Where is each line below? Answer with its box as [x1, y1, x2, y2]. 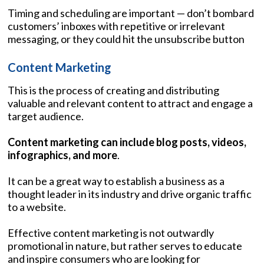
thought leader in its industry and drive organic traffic [8, 187, 252, 200]
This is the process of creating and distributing [8, 83, 219, 97]
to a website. [8, 200, 66, 213]
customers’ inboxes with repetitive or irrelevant [8, 19, 225, 32]
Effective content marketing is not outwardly [8, 226, 214, 239]
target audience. [8, 109, 84, 123]
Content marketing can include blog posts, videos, [8, 135, 246, 148]
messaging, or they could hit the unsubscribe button [8, 32, 245, 45]
